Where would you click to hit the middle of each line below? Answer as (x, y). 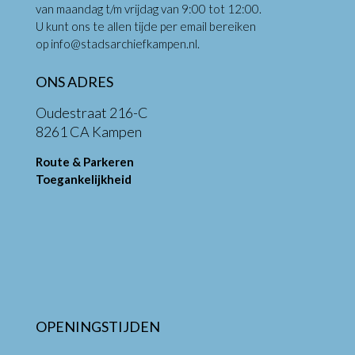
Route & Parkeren (85, 161)
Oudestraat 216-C (92, 112)
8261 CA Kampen (91, 131)
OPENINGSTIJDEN (98, 326)
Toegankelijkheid (84, 179)
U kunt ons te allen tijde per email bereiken (146, 26)
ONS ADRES (74, 81)
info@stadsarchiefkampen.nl (124, 43)
